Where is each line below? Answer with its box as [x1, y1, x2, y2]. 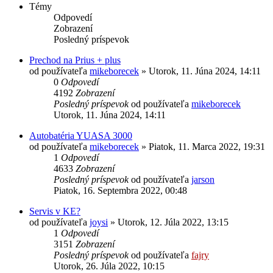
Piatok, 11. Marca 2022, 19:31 [149, 141, 265, 152]
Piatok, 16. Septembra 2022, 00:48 [54, 185, 187, 196]
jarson [191, 174, 214, 185]
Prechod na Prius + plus [29, 54, 121, 65]
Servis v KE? [29, 205, 80, 216]
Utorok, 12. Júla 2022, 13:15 [118, 216, 229, 227]
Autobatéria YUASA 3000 [29, 130, 132, 141]
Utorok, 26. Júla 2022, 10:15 [54, 260, 165, 271]
